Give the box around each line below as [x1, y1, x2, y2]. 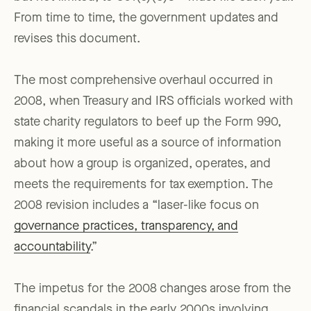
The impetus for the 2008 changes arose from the [14, 283, 291, 296]
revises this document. [14, 33, 140, 46]
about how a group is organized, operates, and [14, 158, 271, 171]
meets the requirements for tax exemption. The [14, 178, 273, 192]
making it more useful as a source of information [14, 137, 281, 150]
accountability [14, 241, 90, 254]
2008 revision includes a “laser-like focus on [14, 199, 259, 212]
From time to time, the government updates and [14, 12, 278, 25]
